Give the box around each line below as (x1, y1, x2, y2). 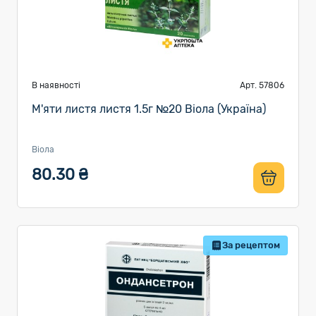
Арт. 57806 (240, 80, 284, 90)
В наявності (32, 80, 80, 90)
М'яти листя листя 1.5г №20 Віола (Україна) (32, 102, 266, 116)
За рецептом (222, 240, 280, 250)
